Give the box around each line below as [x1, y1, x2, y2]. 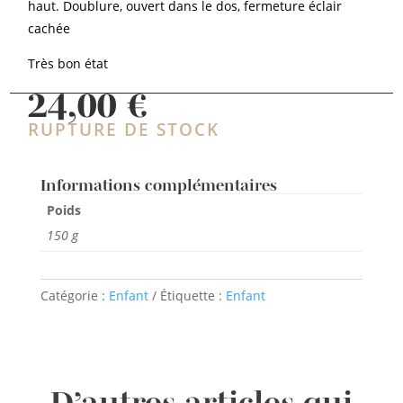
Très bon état [28, 54, 109, 72]
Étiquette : [159, 286, 226, 304]
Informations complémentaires [40, 175, 277, 194]
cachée [28, 19, 71, 37]
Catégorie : [40, 286, 109, 304]
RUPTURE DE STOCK [28, 117, 220, 141]
